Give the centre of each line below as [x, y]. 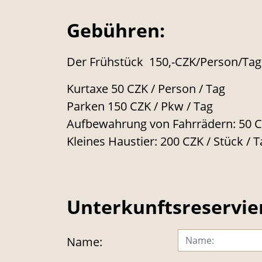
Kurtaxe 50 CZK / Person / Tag [146, 88]
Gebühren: [116, 30]
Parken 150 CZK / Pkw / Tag [140, 106]
